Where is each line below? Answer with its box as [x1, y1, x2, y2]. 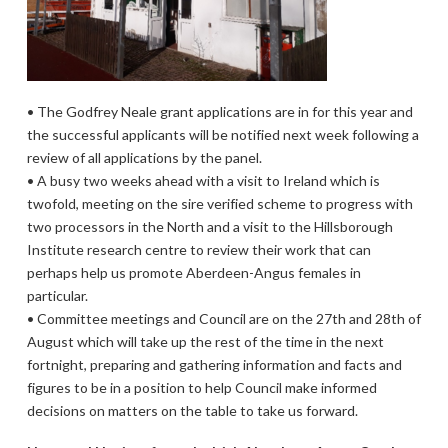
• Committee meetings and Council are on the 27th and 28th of [26, 309, 421, 327]
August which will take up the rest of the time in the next [26, 332, 384, 350]
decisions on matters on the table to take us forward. [26, 401, 358, 419]
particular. [26, 286, 88, 304]
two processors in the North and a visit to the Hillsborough [26, 217, 393, 235]
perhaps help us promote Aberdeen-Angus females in [26, 263, 361, 281]
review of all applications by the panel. [26, 148, 262, 166]
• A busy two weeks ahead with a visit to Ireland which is [26, 171, 380, 189]
